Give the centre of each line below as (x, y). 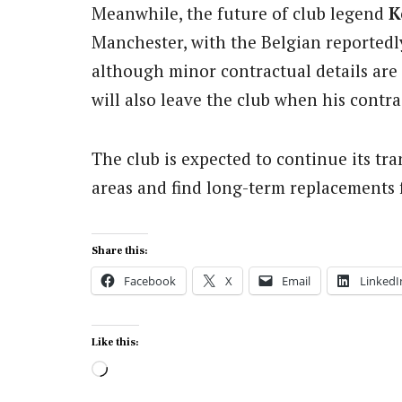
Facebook (150, 280)
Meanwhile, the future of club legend (240, 13)
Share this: (120, 250)
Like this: (115, 342)
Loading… (147, 369)
